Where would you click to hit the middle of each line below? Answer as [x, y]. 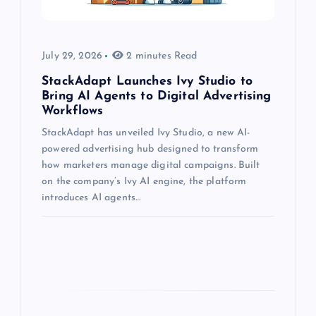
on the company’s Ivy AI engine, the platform [144, 182]
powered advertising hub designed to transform [150, 150]
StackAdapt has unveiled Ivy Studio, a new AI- [146, 133]
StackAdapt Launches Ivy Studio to [147, 82]
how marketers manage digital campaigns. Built [151, 166]
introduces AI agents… [91, 198]
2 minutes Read [160, 56]
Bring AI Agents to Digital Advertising [157, 97]
